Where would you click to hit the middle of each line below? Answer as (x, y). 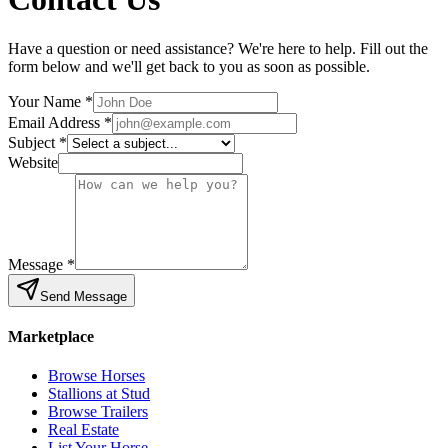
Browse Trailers (98, 412)
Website (33, 162)
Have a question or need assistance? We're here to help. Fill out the (218, 48)
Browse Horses (96, 376)
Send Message (83, 296)
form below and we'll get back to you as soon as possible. (189, 66)
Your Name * (50, 101)
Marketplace (51, 337)
